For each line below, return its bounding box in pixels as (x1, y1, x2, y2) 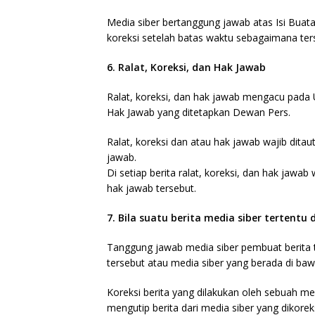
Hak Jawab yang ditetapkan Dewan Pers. (107, 105, 290, 119)
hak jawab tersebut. (107, 181, 196, 195)
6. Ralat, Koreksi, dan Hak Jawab (107, 60, 266, 74)
